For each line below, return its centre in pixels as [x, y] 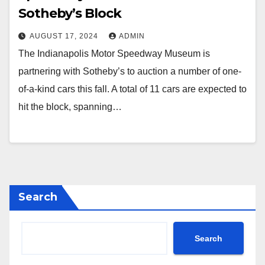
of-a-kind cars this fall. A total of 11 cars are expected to [132, 89]
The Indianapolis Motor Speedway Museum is [114, 53]
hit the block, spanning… [70, 106]
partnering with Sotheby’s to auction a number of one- [130, 71]
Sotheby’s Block [70, 13]
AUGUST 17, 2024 [65, 36]
